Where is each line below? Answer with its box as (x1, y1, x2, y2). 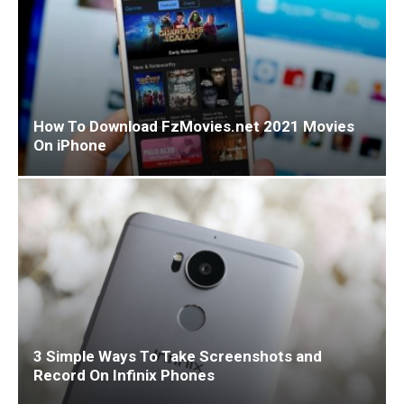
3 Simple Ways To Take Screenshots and (33, 347, 322, 366)
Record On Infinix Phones (33, 366, 215, 385)
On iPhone (33, 136, 106, 155)
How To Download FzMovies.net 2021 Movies (33, 117, 354, 136)
